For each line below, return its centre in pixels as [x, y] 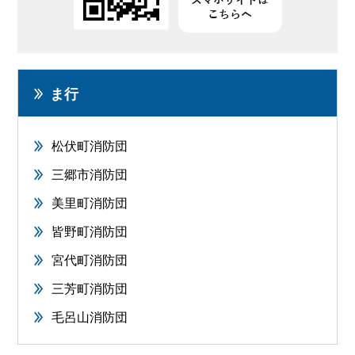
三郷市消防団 [90, 174]
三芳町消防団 [90, 288]
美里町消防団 [90, 203]
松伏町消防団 [90, 146]
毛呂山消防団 [90, 317]
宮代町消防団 [90, 260]
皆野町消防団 [90, 231]
